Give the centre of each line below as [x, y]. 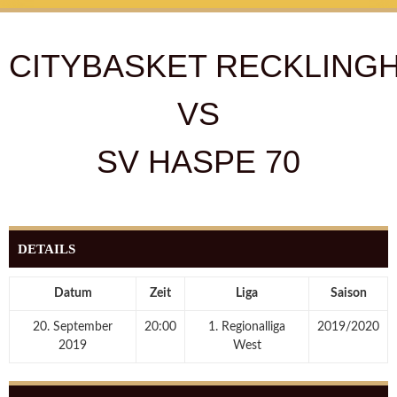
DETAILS [47, 249]
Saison [348, 293]
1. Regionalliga [247, 327]
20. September [73, 327]
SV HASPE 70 [198, 162]
